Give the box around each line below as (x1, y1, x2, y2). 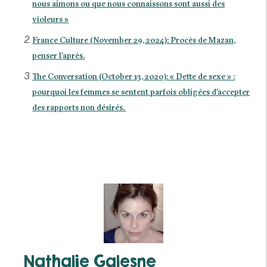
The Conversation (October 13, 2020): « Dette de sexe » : (32, 71, 235, 82)
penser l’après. (32, 50, 85, 61)
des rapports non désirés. (32, 102, 126, 113)
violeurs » (32, 14, 69, 24)
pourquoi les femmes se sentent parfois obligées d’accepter (32, 86, 250, 97)
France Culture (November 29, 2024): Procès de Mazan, (32, 35, 236, 45)
